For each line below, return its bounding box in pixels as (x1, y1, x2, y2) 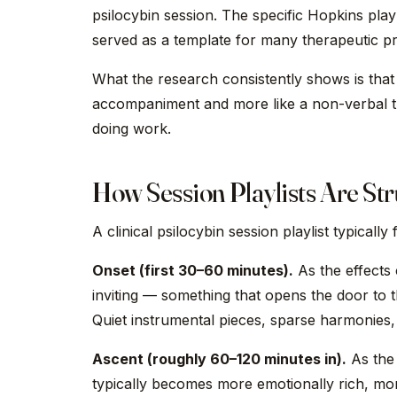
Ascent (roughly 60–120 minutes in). (92, 350, 346, 368)
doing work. (92, 120, 171, 137)
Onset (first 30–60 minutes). (92, 261, 293, 279)
